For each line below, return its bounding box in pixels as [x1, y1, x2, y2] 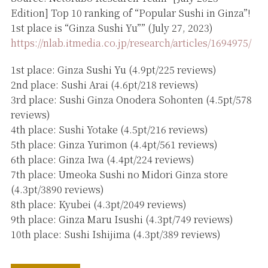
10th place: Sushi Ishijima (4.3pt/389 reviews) [10, 227, 221, 241]
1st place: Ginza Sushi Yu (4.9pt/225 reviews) [10, 62, 217, 77]
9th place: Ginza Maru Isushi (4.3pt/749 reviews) [10, 212, 233, 226]
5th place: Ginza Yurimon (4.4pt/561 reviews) [10, 137, 218, 151]
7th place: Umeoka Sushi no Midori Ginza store [10, 167, 228, 181]
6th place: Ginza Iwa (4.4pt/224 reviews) [10, 152, 194, 166]
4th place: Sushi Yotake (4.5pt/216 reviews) [10, 122, 208, 136]
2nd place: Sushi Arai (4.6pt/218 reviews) [10, 77, 199, 92]
